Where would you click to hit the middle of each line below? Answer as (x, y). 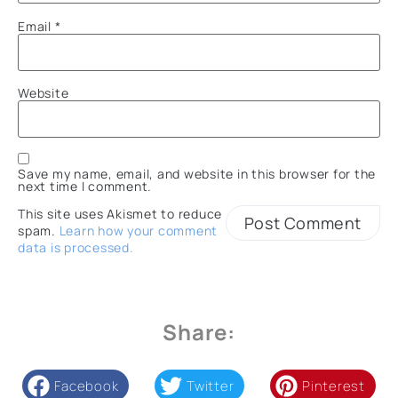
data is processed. (76, 247)
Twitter (211, 386)
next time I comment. (85, 186)
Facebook (87, 386)
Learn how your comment (138, 231)
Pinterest (334, 386)
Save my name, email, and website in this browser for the (197, 173)
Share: (199, 332)
